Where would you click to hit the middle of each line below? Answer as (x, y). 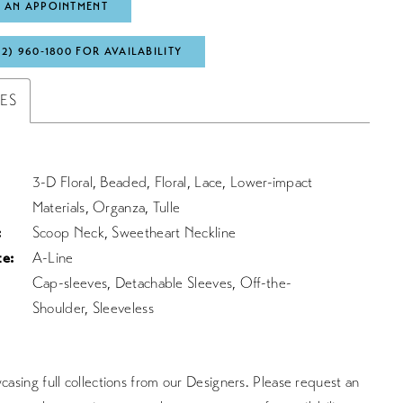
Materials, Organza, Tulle (106, 208)
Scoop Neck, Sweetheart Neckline (134, 233)
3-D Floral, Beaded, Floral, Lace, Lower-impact (172, 183)
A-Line (53, 258)
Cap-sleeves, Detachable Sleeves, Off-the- (162, 283)
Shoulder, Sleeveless (93, 309)
